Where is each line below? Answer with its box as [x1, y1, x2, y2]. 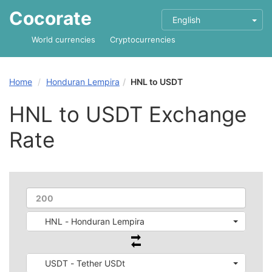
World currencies [32, 35, 95, 44]
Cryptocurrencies [110, 35, 175, 44]
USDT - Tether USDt [45, 258, 125, 268]
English [172, 15, 200, 25]
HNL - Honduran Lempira [45, 216, 144, 226]
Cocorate [9, 7, 92, 29]
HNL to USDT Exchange [9, 101, 246, 127]
